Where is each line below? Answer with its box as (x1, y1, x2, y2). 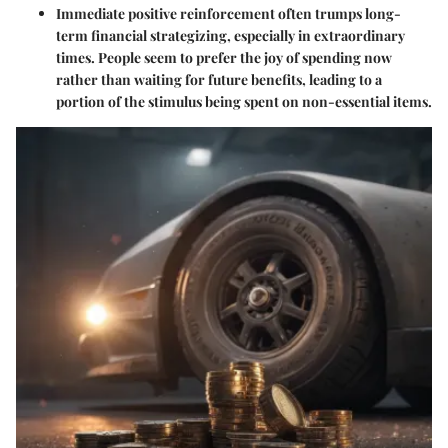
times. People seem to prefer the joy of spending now (56, 47, 392, 67)
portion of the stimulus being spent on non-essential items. (56, 91, 432, 111)
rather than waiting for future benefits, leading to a (56, 69, 382, 89)
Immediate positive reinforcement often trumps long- (56, 3, 401, 23)
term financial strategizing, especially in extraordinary (56, 25, 405, 45)
